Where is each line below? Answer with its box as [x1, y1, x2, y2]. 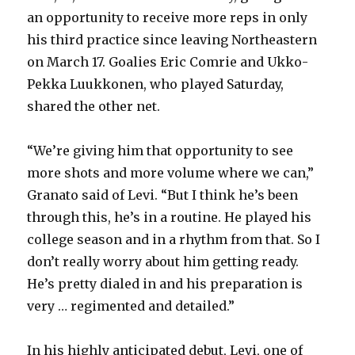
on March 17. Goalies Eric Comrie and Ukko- [27, 54, 309, 71]
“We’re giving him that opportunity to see [27, 143, 294, 159]
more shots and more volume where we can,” [27, 165, 315, 181]
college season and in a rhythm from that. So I [27, 231, 321, 248]
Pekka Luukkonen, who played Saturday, [27, 76, 284, 93]
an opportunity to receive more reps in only [27, 10, 308, 26]
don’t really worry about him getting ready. [27, 254, 300, 270]
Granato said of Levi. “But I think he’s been [27, 187, 299, 204]
